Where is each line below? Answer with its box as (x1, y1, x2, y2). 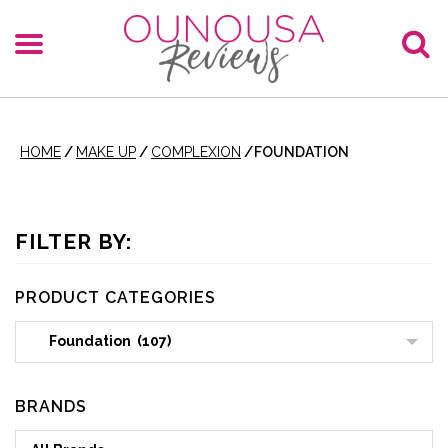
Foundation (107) (31, 333, 171, 349)
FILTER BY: (15, 229, 132, 254)
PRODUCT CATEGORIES (15, 288, 216, 307)
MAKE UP (76, 144, 136, 160)
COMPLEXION (151, 144, 241, 160)
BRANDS (15, 397, 87, 416)
